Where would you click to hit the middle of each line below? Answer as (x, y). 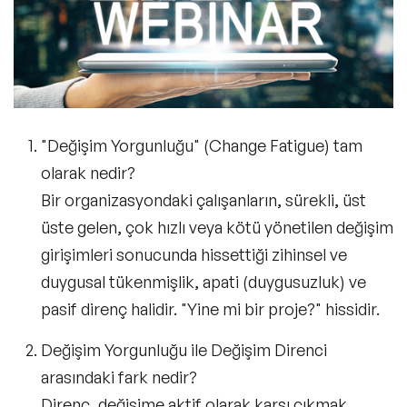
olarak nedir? (88, 172)
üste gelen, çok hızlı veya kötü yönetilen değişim (217, 227)
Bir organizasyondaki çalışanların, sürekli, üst (203, 199)
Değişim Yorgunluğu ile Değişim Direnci (184, 349)
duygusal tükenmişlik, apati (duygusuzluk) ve (203, 281)
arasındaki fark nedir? (119, 377)
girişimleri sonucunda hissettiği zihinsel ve (194, 254)
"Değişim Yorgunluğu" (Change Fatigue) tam (202, 145)
